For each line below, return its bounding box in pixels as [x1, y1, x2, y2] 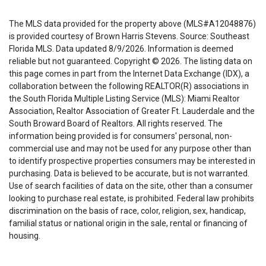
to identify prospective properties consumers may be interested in [9, 156, 255, 166]
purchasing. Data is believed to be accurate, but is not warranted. [9, 169, 249, 179]
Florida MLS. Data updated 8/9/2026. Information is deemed [9, 44, 233, 54]
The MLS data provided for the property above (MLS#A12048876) [9, 19, 256, 29]
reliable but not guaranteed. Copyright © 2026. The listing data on [9, 56, 252, 66]
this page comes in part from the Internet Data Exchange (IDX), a [9, 69, 249, 79]
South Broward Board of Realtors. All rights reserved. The [9, 119, 223, 129]
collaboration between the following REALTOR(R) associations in [9, 81, 249, 91]
